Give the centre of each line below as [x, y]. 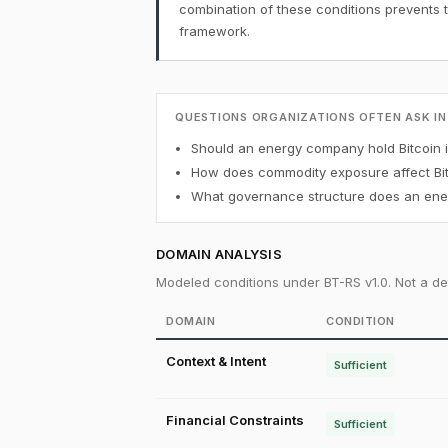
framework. [214, 31]
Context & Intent [216, 361]
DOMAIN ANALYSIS [219, 254]
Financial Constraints [235, 420]
